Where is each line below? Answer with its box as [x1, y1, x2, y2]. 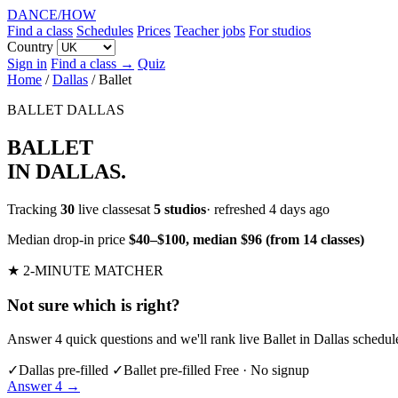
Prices [137, 23, 171, 38]
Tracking [7, 201, 60, 217]
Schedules [76, 23, 133, 38]
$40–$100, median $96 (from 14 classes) [129, 231, 364, 247]
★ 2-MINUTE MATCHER [7, 262, 163, 278]
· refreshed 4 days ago [206, 201, 330, 217]
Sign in [7, 56, 47, 71]
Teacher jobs [174, 23, 245, 38]
